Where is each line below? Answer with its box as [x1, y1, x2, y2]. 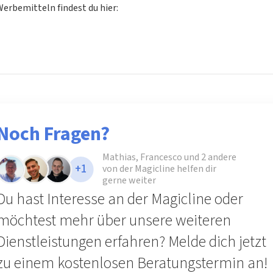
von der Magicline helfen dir [102, 162, 217, 176]
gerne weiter [102, 174, 157, 188]
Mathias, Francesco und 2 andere [102, 151, 237, 165]
